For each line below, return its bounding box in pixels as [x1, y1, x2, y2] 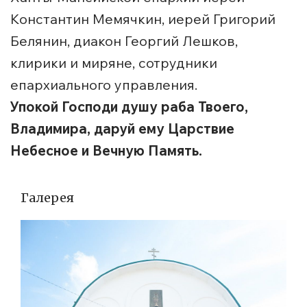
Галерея [21, 190, 74, 206]
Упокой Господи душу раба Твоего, [10, 98, 248, 116]
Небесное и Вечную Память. [10, 142, 202, 160]
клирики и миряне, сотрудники [10, 54, 217, 72]
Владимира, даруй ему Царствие [10, 120, 234, 138]
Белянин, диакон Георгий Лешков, [10, 32, 238, 50]
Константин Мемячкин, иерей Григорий [10, 10, 275, 28]
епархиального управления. [10, 76, 197, 94]
